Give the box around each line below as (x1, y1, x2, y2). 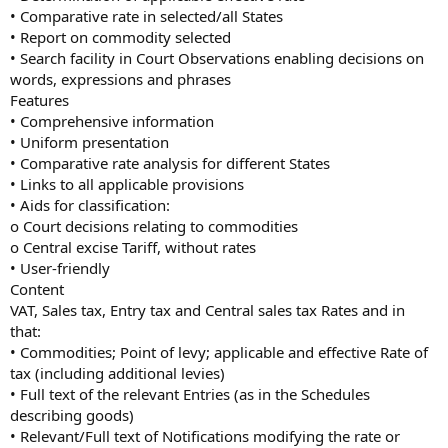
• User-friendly (10, 257, 110, 278)
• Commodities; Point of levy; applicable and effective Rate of (10, 341, 428, 362)
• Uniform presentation (10, 131, 169, 152)
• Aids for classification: (10, 194, 170, 215)
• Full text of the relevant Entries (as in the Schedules (10, 383, 370, 404)
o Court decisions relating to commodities (10, 215, 298, 236)
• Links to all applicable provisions (10, 173, 244, 194)
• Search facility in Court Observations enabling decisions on (10, 47, 424, 68)
